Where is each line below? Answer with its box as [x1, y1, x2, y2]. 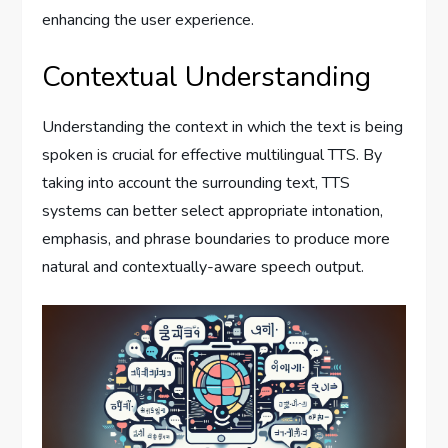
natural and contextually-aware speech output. [42, 256, 365, 279]
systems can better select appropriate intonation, [42, 200, 384, 223]
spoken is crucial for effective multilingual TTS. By [42, 144, 383, 167]
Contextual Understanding [42, 58, 372, 97]
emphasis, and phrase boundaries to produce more [42, 228, 391, 251]
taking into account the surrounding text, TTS [42, 172, 351, 195]
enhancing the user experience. [42, 9, 255, 32]
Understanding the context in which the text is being [42, 116, 404, 139]
